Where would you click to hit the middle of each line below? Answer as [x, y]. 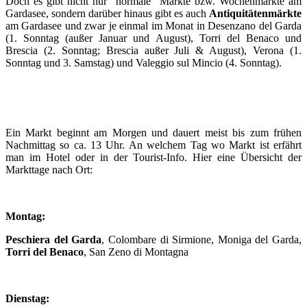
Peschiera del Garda [54, 239]
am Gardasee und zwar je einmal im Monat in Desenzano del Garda [153, 25]
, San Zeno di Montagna [136, 251]
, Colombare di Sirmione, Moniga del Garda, [201, 239]
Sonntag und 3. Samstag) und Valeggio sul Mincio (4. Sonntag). [144, 62]
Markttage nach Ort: [49, 169]
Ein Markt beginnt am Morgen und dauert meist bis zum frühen [153, 132]
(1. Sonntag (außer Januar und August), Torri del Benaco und [153, 38]
